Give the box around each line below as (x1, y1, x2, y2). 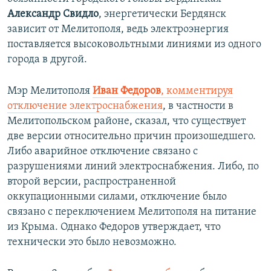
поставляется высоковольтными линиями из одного (7, 39, 261, 51)
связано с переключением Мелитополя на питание (7, 206, 256, 218)
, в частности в (163, 100, 233, 113)
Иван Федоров (93, 85, 161, 97)
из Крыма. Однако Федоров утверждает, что (7, 221, 221, 233)
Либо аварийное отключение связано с (7, 146, 198, 158)
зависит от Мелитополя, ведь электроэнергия (7, 24, 229, 36)
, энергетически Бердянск (99, 8, 226, 21)
